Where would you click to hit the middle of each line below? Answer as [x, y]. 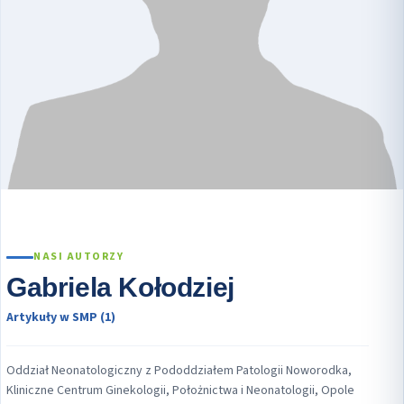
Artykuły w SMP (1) [61, 318]
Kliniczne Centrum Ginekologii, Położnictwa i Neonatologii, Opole [180, 391]
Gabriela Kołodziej [120, 288]
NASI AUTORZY [78, 257]
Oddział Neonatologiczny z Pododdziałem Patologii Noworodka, [179, 371]
